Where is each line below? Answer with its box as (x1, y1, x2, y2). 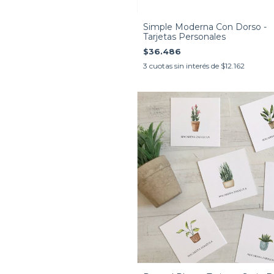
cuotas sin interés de (149, 61, 221, 70)
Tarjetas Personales (143, 31, 226, 42)
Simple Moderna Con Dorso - (143, 21, 267, 32)
